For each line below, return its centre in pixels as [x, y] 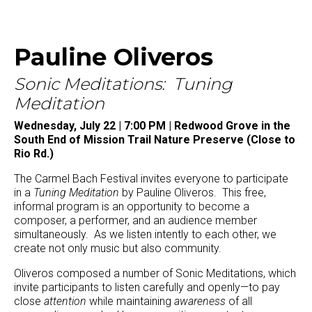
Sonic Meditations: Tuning [123, 84]
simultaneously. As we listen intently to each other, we [145, 235]
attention [67, 302]
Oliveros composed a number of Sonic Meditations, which [155, 274]
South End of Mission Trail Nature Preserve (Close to [155, 140]
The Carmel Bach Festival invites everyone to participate [151, 179]
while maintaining [132, 302]
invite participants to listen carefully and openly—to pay [147, 288]
